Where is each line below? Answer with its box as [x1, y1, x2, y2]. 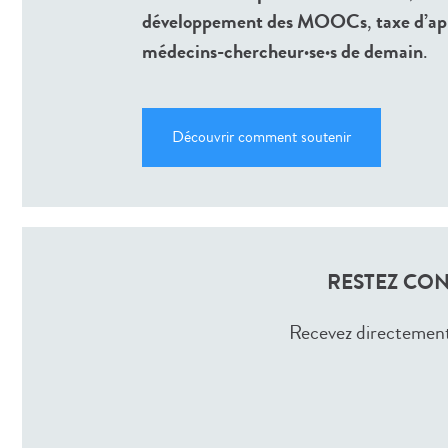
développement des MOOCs [142, 6, 367, 36]
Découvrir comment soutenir [172, 125, 351, 148]
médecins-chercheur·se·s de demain [142, 36, 423, 66]
